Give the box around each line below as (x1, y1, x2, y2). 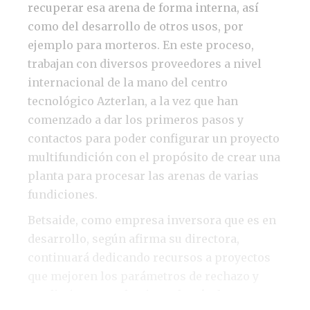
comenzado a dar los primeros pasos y (28, 113, 244, 127)
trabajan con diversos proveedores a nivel (28, 57, 262, 71)
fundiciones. (28, 188, 98, 202)
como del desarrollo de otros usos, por (28, 19, 244, 34)
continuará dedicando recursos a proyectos (28, 250, 271, 265)
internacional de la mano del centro (28, 75, 228, 90)
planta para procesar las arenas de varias (28, 169, 259, 183)
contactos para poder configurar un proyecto (28, 131, 280, 146)
